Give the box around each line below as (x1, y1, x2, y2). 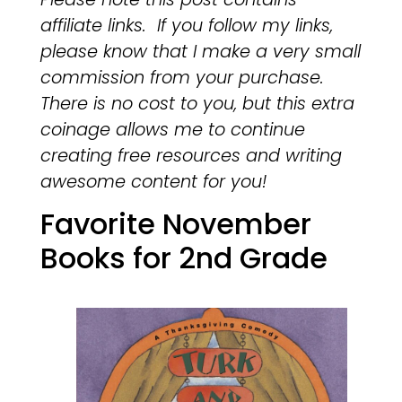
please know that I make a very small (39, 39, 361, 64)
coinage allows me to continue (39, 118, 305, 142)
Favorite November (39, 204, 311, 245)
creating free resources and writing (39, 144, 342, 168)
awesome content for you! (39, 170, 267, 194)
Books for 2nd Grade (39, 238, 328, 279)
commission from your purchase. (39, 66, 324, 90)
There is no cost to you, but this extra (39, 92, 354, 116)
